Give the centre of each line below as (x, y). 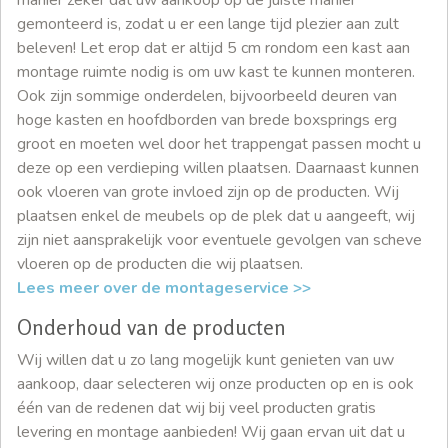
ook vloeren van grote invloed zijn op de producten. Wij (208, 191)
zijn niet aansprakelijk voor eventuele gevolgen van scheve (219, 239)
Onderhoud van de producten (151, 327)
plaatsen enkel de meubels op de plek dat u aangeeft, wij (216, 215)
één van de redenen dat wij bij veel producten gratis (196, 407)
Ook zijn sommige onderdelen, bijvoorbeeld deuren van (207, 95)
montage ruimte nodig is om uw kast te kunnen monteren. (216, 71)
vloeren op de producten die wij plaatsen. (160, 263)
